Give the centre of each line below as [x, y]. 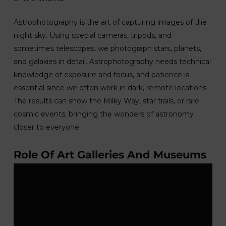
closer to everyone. [47, 127]
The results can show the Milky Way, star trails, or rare [106, 101]
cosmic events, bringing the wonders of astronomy [103, 114]
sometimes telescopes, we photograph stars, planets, [107, 48]
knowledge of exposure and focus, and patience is [101, 74]
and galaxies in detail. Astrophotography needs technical [112, 61]
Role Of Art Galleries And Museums [110, 154]
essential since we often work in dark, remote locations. [110, 88]
